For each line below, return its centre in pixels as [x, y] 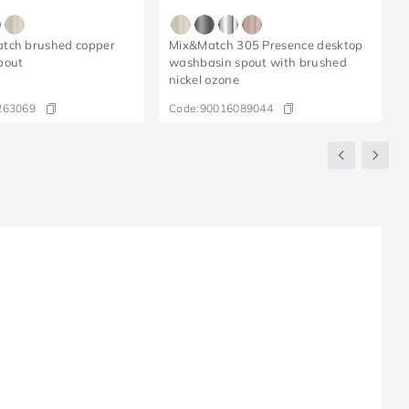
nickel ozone [204, 80]
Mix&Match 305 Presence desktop [266, 45]
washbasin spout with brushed [258, 63]
